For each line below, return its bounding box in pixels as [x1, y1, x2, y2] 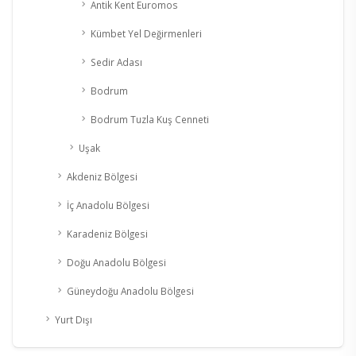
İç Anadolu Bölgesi [67, 199, 149, 212]
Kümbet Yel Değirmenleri [91, 27, 202, 41]
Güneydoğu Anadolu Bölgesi [67, 284, 194, 298]
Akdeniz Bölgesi [67, 170, 137, 184]
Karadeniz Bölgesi [67, 227, 148, 241]
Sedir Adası [91, 56, 142, 69]
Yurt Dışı [55, 313, 92, 327]
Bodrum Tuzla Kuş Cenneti [91, 113, 209, 126]
